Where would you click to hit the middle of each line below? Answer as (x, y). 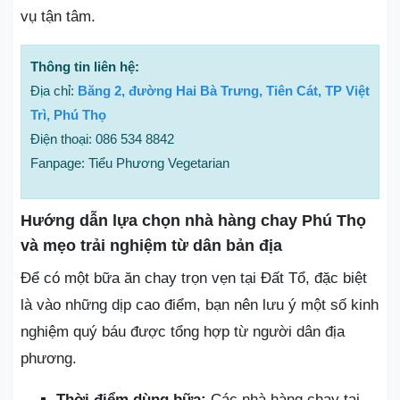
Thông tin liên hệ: (85, 67)
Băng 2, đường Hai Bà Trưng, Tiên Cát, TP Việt (224, 91)
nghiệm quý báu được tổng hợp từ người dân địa (183, 332)
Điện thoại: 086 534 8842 (102, 139)
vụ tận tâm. (58, 17)
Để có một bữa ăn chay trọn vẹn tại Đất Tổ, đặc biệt (194, 279)
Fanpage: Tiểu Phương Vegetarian (130, 163)
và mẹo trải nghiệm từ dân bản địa (151, 246)
